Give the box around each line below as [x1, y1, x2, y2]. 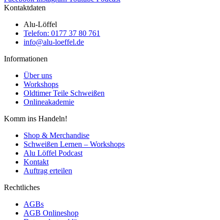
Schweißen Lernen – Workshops [24, 140, 125, 149]
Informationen [4, 55, 48, 63]
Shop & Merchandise [24, 131, 89, 140]
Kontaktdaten [4, 3, 46, 12]
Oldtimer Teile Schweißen [24, 89, 105, 98]
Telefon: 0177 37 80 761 [24, 29, 100, 38]
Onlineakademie [24, 98, 74, 107]
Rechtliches [4, 183, 40, 192]
